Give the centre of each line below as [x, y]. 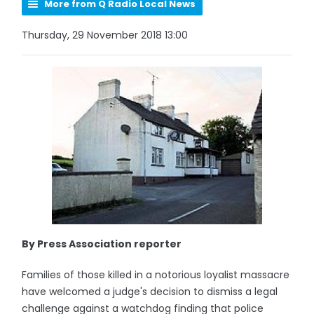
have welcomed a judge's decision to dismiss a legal [150, 292]
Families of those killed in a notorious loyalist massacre [156, 275]
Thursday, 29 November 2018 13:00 [105, 35]
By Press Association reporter [102, 244]
